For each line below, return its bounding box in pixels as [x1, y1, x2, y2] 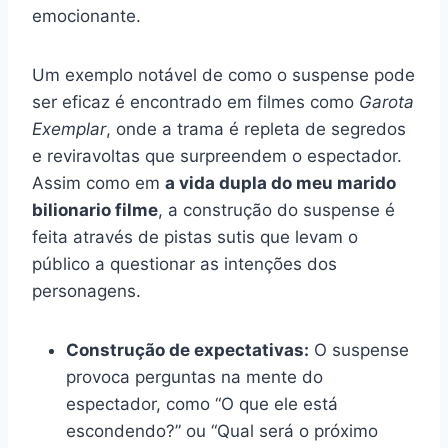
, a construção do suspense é [158, 199, 395, 220]
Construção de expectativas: [66, 339, 309, 360]
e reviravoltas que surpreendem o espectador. [32, 145, 402, 166]
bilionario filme [32, 199, 158, 220]
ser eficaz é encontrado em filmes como [32, 91, 359, 112]
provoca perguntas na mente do [66, 366, 323, 387]
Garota [359, 91, 414, 112]
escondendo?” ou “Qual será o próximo [66, 420, 378, 441]
